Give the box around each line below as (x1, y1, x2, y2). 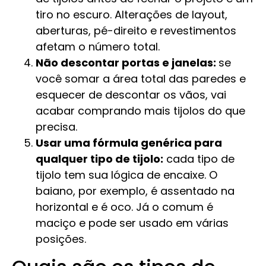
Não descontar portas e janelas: (36, 55, 218, 71)
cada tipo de (163, 151, 235, 167)
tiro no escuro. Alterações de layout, (36, 7, 227, 23)
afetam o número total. (36, 39, 160, 55)
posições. (36, 232, 86, 247)
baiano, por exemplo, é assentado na (36, 183, 235, 199)
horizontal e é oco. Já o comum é (36, 199, 213, 215)
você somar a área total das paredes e (36, 71, 246, 87)
